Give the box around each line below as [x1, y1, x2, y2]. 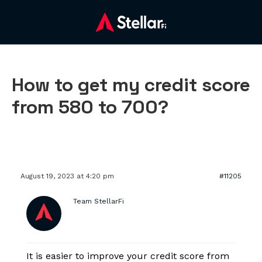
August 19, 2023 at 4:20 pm [20, 172, 114, 181]
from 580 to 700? [12, 95, 168, 119]
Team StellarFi [73, 197, 124, 206]
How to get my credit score [12, 73, 250, 97]
